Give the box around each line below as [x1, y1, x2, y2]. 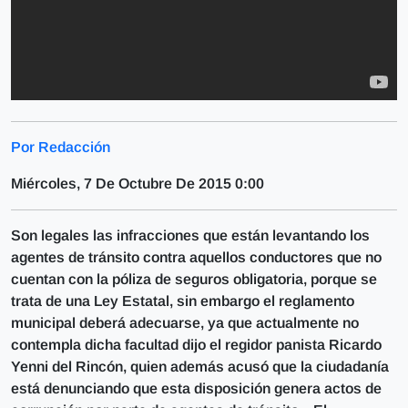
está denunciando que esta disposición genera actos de [11, 381, 382, 396]
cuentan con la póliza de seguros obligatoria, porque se [11, 271, 377, 287]
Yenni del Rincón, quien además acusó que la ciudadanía [11, 359, 389, 374]
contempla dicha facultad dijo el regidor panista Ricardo [11, 337, 382, 352]
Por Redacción [11, 139, 110, 155]
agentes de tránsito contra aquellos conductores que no [11, 250, 382, 265]
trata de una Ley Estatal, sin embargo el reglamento [11, 293, 354, 309]
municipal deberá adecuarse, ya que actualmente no [11, 315, 359, 331]
